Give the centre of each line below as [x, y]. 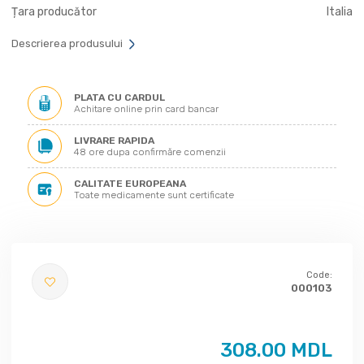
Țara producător [54, 12]
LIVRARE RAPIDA [114, 141]
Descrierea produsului [68, 43]
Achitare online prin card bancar [146, 109]
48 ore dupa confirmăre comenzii [150, 152]
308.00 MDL [276, 350]
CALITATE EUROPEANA [130, 184]
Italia [340, 12]
